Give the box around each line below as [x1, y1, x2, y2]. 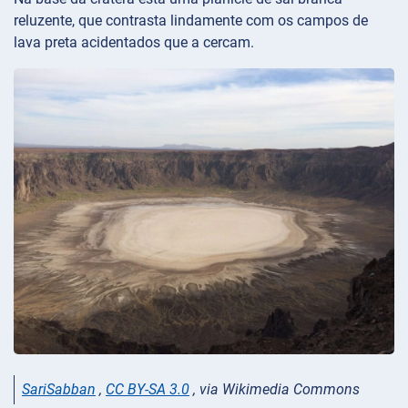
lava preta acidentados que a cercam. [14, 34, 254, 52]
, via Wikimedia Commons [189, 380, 360, 398]
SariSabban [22, 380, 96, 398]
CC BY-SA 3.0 [106, 380, 189, 398]
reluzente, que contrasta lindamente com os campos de [14, 12, 368, 30]
